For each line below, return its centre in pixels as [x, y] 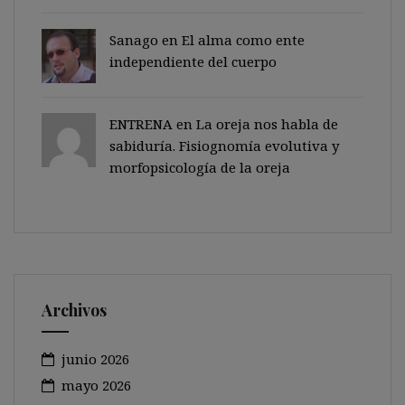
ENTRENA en [153, 124]
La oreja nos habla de [267, 124]
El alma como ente [243, 40]
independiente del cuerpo [197, 61]
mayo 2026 [96, 385]
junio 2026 [95, 359]
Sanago [134, 40]
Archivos [74, 310]
